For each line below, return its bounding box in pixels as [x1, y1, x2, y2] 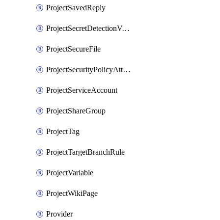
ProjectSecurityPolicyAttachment [123, 65, 131, 74]
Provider [46, 210, 73, 218]
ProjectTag [46, 127, 80, 136]
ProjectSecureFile [46, 45, 101, 53]
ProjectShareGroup [46, 107, 106, 115]
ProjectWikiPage [46, 189, 98, 197]
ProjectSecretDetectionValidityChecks [122, 24, 130, 32]
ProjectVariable [46, 168, 93, 177]
